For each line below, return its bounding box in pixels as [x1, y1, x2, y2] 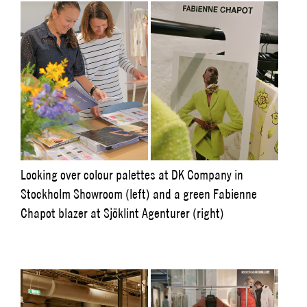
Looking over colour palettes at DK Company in [21, 167, 243, 183]
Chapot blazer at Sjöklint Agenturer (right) [21, 205, 224, 221]
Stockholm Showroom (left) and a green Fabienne [21, 186, 257, 202]
